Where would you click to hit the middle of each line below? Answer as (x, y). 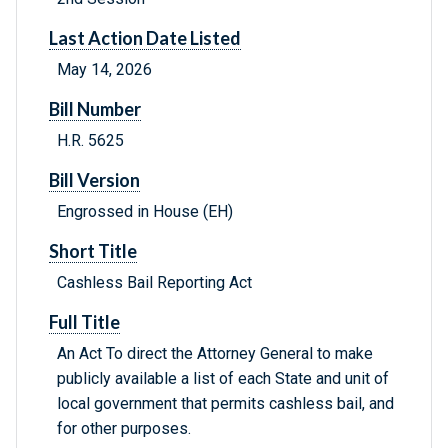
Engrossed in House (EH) (145, 212)
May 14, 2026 (104, 70)
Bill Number (95, 109)
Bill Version (94, 180)
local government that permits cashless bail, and (225, 404)
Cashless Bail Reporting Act (154, 283)
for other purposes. (124, 429)
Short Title (93, 251)
